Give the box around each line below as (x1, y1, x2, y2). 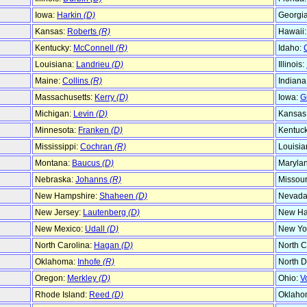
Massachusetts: (35, 93, 95, 103)
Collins (62, 76, 90, 86)
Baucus (72, 158, 102, 169)
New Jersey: (35, 208, 83, 218)
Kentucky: (35, 43, 73, 53)
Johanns (75, 175, 110, 185)
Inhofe (77, 257, 103, 267)
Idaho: (278, 43, 304, 53)
